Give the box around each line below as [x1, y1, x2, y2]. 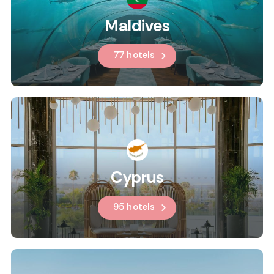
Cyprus [110, 166, 164, 188]
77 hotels [113, 49, 155, 61]
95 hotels [113, 201, 155, 213]
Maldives [104, 15, 170, 36]
